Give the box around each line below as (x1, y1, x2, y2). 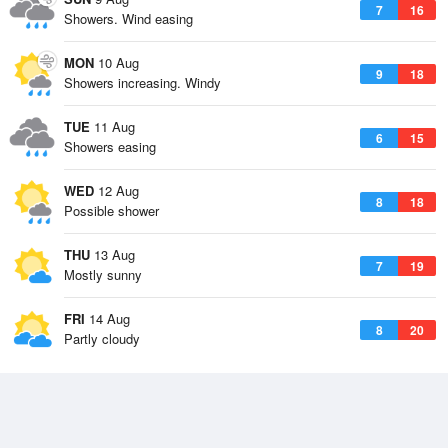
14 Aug (85, 309, 130, 328)
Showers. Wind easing (64, 9, 193, 28)
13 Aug (90, 245, 135, 264)
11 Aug (90, 117, 135, 136)
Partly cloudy (64, 329, 140, 348)
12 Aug (94, 181, 139, 200)
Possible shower (64, 201, 159, 220)
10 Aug (94, 53, 139, 72)
